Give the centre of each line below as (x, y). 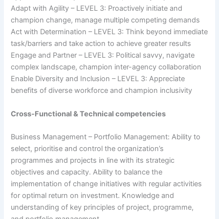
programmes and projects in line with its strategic (93, 160)
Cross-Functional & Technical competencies (88, 114)
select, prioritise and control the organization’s (88, 148)
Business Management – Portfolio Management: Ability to (106, 137)
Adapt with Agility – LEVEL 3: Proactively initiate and (97, 9)
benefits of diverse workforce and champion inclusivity (102, 91)
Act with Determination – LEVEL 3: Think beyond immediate (109, 32)
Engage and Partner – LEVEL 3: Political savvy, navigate (103, 55)
